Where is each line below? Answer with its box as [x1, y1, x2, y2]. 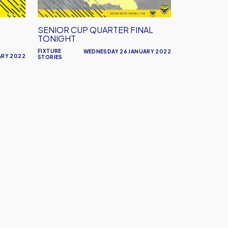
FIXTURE [38, 48, 62, 54]
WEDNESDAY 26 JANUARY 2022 [83, 48, 171, 54]
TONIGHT [38, 33, 76, 44]
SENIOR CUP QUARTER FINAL [38, 24, 153, 35]
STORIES [38, 54, 63, 60]
